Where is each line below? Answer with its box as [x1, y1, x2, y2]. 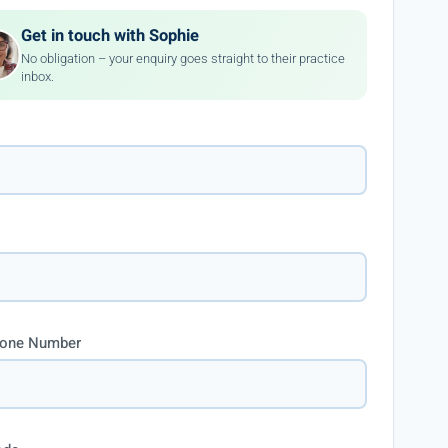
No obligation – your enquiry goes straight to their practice [21, 50, 346, 66]
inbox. [21, 68, 55, 84]
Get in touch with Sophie [21, 23, 200, 48]
